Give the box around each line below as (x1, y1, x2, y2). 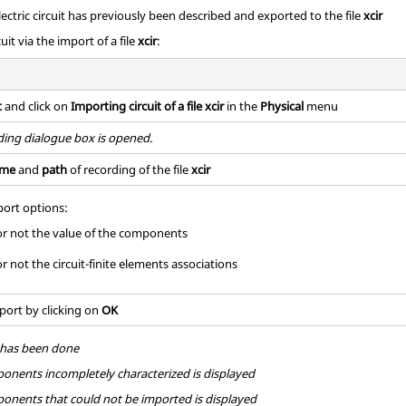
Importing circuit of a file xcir (71, 98, 227, 114)
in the (227, 98, 261, 114)
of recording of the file (67, 161, 192, 178)
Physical (260, 98, 304, 114)
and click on (2, 98, 72, 114)
